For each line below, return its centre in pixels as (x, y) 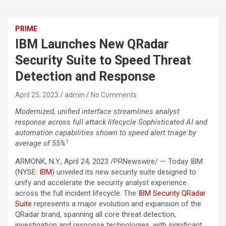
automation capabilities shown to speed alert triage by (106, 133)
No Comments (114, 95)
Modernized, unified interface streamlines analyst (97, 112)
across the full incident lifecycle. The (77, 193)
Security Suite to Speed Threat (103, 61)
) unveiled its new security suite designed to (124, 172)
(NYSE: (27, 172)
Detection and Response (85, 77)
